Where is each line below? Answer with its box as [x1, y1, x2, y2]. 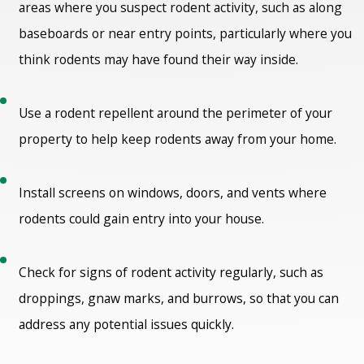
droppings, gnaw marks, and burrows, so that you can [19, 289, 340, 308]
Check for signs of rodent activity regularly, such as [19, 263, 324, 282]
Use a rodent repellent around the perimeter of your [19, 103, 333, 122]
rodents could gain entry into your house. [19, 210, 265, 228]
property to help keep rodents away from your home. [19, 129, 340, 148]
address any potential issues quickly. [19, 315, 238, 334]
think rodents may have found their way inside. [19, 50, 302, 68]
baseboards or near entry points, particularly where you [19, 24, 353, 42]
